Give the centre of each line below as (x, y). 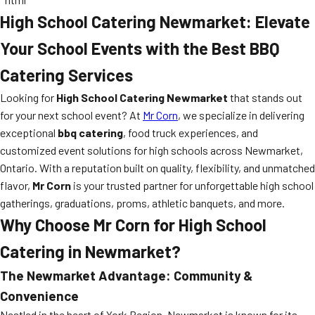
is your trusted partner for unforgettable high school (192, 185)
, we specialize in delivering (241, 115)
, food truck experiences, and (191, 133)
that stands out (265, 97)
